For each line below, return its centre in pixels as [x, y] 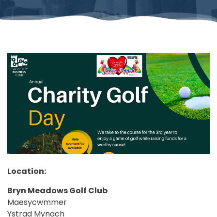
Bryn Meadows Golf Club [57, 190]
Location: [27, 171]
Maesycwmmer [37, 202]
